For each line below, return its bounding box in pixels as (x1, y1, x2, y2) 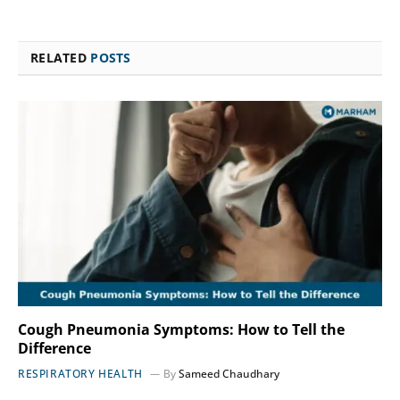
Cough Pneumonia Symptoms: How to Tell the (18, 319, 345, 339)
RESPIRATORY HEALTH (18, 365, 143, 381)
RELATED (30, 49, 91, 67)
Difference (18, 337, 91, 358)
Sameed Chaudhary (178, 365, 279, 381)
